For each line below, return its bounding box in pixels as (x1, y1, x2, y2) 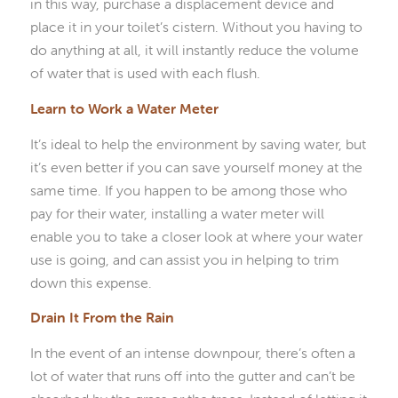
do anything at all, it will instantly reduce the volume (29, 41, 359, 60)
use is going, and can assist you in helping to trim (29, 250, 339, 268)
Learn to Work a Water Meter (29, 99, 219, 118)
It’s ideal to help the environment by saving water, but (29, 134, 366, 153)
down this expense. (29, 273, 152, 291)
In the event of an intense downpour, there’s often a (29, 343, 355, 362)
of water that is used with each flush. (29, 64, 260, 83)
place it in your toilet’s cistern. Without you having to (29, 18, 362, 36)
